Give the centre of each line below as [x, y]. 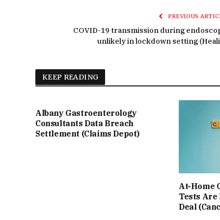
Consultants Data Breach [84, 123]
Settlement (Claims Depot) [88, 133]
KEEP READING [70, 77]
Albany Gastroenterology [86, 113]
